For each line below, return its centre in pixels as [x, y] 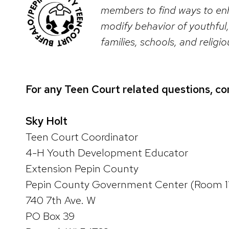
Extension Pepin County [82, 169]
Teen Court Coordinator [82, 137]
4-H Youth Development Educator [107, 153]
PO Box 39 [50, 216]
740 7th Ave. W [61, 200]
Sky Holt [47, 121]
